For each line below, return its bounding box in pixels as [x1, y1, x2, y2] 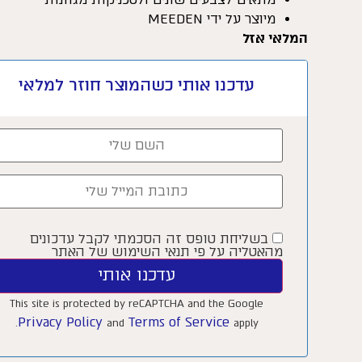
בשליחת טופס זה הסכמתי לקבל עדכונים [29, 231, 272, 247]
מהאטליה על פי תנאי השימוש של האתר [51, 244, 283, 260]
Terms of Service [127, 314, 234, 330]
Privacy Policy [17, 314, 107, 330]
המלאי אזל [242, 30, 308, 46]
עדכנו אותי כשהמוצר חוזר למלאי [19, 75, 255, 95]
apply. [233, 317, 259, 330]
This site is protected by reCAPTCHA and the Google [10, 297, 264, 310]
